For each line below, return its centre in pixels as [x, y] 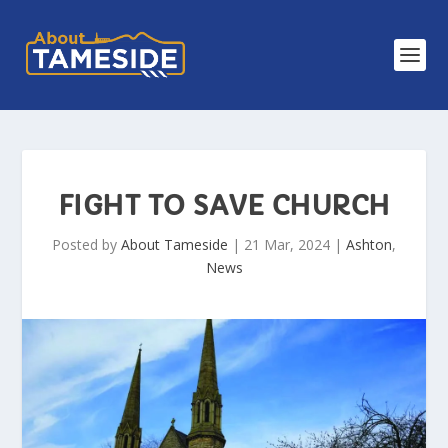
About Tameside [174, 244]
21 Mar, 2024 [287, 244]
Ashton [369, 244]
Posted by [86, 244]
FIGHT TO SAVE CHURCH [224, 206]
